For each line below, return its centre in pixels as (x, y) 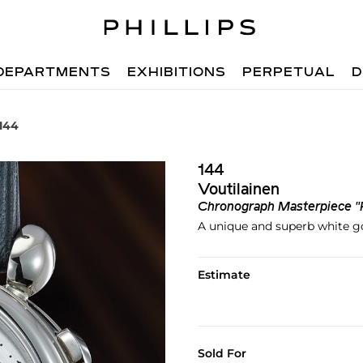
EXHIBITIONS (177, 73)
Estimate (224, 275)
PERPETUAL (289, 73)
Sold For (222, 353)
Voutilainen (238, 190)
